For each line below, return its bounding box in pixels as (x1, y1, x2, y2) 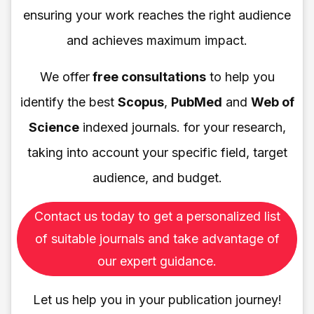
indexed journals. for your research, (78, 119, 286, 135)
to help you (205, 69, 275, 84)
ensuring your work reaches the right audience (23, 7, 291, 22)
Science (28, 119, 79, 135)
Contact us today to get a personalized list (34, 208, 280, 224)
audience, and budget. (92, 170, 222, 185)
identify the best (20, 94, 118, 109)
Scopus (117, 94, 164, 109)
